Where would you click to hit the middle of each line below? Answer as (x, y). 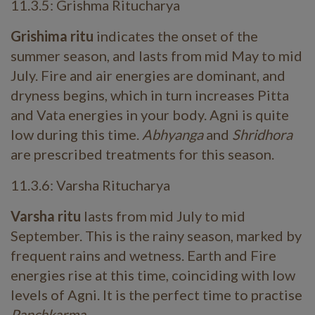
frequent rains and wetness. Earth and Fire (143, 255)
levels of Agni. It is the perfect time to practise (156, 295)
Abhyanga (174, 134)
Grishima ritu (53, 36)
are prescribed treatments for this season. (142, 154)
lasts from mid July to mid (165, 216)
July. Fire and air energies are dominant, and (148, 75)
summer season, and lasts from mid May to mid (156, 56)
